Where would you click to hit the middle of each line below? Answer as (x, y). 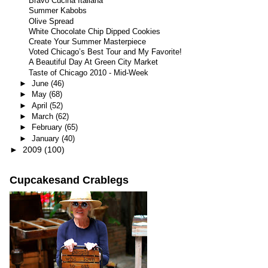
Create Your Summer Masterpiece (88, 42)
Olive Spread (51, 21)
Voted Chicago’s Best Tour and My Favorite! (106, 52)
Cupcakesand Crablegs (69, 180)
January (46, 138)
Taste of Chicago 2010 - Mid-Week (89, 73)
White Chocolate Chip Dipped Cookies (95, 31)
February (48, 127)
